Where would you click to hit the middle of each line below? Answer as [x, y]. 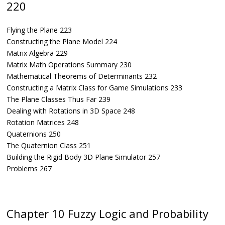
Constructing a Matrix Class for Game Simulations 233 [94, 88]
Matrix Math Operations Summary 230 [69, 65]
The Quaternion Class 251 [49, 146]
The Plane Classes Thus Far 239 [59, 99]
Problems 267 [29, 169]
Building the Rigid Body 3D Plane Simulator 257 [83, 157]
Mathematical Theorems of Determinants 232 [82, 76]
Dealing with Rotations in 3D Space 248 [71, 111]
